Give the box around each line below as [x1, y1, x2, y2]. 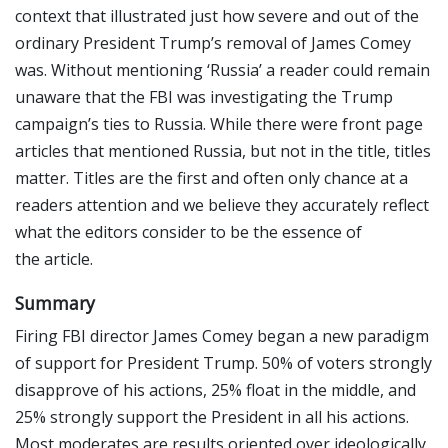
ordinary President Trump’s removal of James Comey [15, 32, 411, 55]
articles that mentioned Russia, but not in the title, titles [15, 140, 431, 163]
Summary [15, 290, 95, 315]
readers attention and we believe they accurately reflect [15, 194, 429, 217]
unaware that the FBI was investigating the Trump [15, 86, 393, 109]
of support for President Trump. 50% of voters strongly [15, 351, 432, 374]
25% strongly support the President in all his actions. [15, 405, 409, 428]
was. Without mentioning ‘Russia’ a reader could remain [15, 59, 430, 82]
